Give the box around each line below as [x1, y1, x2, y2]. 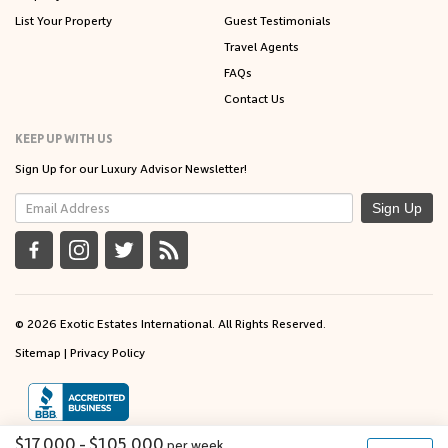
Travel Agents [224, 37, 299, 54]
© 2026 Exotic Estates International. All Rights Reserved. [15, 314, 326, 331]
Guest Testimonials [224, 11, 331, 28]
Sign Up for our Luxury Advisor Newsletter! [15, 159, 247, 176]
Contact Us [224, 89, 285, 106]
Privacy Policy [70, 343, 145, 360]
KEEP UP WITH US [15, 129, 113, 146]
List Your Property [15, 11, 112, 28]
